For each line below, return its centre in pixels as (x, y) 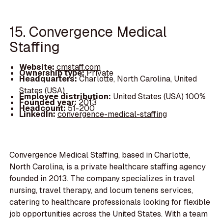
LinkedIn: (38, 114)
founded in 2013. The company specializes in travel (102, 178)
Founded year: (49, 103)
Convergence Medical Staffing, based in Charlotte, (100, 155)
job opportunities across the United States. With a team (109, 214)
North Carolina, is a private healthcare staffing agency (108, 166)
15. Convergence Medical (88, 31)
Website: (38, 67)
